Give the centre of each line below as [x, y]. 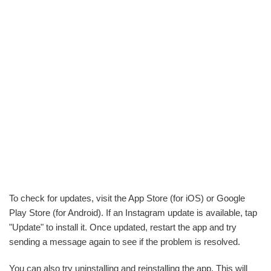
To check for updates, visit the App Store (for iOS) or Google [127, 198]
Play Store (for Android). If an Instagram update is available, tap [133, 213]
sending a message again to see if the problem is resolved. [125, 242]
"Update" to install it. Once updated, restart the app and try [123, 227]
